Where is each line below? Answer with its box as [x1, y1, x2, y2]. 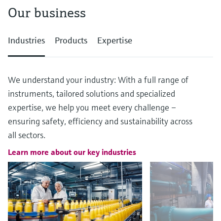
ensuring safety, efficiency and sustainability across [8, 115, 192, 127]
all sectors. [8, 129, 45, 141]
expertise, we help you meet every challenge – [8, 102, 176, 113]
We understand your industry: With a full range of [8, 74, 188, 85]
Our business [8, 4, 86, 21]
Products [55, 35, 87, 46]
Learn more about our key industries [8, 147, 136, 157]
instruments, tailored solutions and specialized [8, 88, 175, 99]
